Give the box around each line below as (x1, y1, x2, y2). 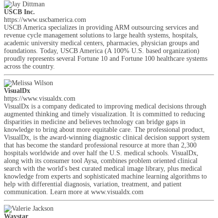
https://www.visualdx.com (4, 95, 75, 102)
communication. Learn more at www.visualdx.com (4, 188, 144, 196)
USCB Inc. (4, 8, 35, 16)
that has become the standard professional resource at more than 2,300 (4, 142, 197, 149)
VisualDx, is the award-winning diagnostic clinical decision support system (4, 134, 210, 141)
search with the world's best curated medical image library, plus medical (4, 165, 202, 172)
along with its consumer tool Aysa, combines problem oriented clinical (4, 157, 198, 164)
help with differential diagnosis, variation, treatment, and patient (4, 181, 182, 188)
